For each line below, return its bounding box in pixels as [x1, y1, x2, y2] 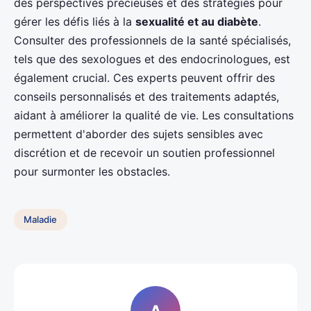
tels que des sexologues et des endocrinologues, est [14, 51, 290, 66]
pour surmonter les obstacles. [14, 164, 170, 178]
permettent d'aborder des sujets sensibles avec [14, 126, 263, 141]
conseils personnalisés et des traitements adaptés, [14, 89, 279, 103]
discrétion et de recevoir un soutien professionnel [14, 145, 275, 160]
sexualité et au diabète [135, 14, 258, 28]
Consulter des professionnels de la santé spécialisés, [14, 33, 291, 47]
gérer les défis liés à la [14, 14, 135, 28]
